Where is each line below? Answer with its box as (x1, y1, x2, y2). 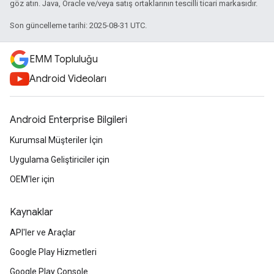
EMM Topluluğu (29, 53, 98, 65)
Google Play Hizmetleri (10, 247, 97, 257)
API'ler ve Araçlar (10, 228, 76, 237)
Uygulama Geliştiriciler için (10, 155, 109, 165)
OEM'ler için (10, 174, 54, 184)
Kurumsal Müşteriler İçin (10, 135, 103, 145)
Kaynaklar (10, 206, 53, 218)
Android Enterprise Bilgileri (10, 114, 127, 126)
